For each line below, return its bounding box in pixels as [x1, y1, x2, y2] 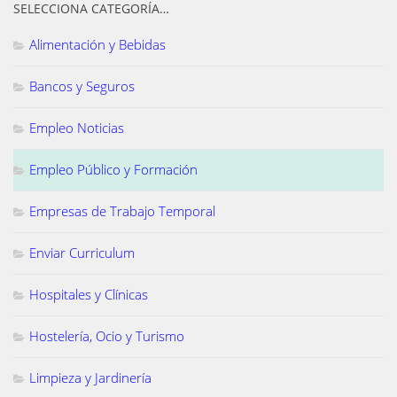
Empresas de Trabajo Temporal [29, 201, 215, 220]
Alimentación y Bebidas [29, 35, 166, 53]
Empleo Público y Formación [29, 160, 198, 178]
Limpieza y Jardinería [29, 368, 152, 386]
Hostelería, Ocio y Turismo [29, 326, 184, 345]
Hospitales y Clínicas [29, 284, 148, 303]
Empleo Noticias [29, 118, 124, 136]
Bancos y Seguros [29, 76, 135, 95]
